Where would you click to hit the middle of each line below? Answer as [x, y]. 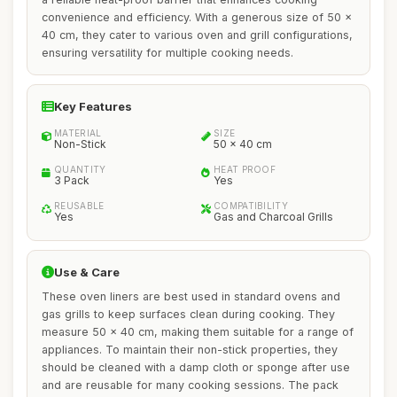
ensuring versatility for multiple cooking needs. [167, 53]
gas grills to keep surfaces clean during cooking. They [188, 314]
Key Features [93, 106]
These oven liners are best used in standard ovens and [191, 296]
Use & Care [87, 272]
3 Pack [72, 180]
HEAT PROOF [245, 169]
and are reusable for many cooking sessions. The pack [190, 385]
